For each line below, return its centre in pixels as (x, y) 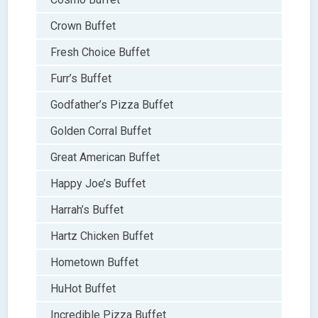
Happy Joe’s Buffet (98, 183)
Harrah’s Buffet (87, 209)
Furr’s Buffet (81, 78)
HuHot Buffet (83, 288)
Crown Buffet (83, 26)
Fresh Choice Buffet (100, 52)
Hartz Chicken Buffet (102, 236)
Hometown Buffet (95, 262)
